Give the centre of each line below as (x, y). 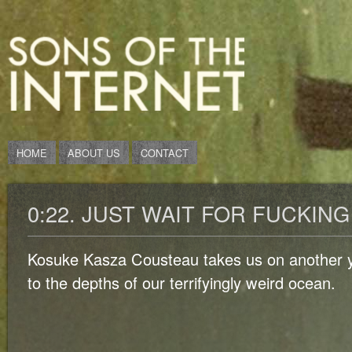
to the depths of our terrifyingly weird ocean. (181, 282)
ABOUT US (94, 153)
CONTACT (165, 153)
